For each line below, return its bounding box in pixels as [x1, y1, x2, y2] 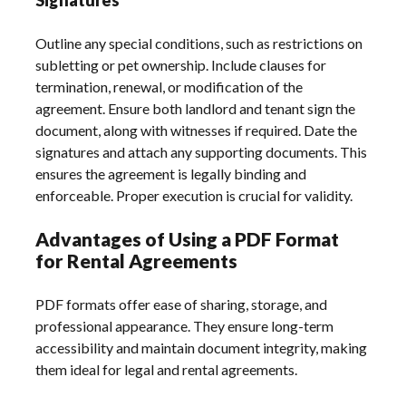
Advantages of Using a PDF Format [35, 227, 340, 250]
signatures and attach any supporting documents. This [35, 142, 368, 160]
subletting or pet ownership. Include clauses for [35, 55, 327, 73]
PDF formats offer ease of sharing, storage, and [35, 295, 328, 313]
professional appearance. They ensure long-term [35, 316, 334, 334]
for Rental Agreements [35, 248, 238, 272]
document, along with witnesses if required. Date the [35, 121, 358, 139]
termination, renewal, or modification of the [35, 77, 304, 95]
